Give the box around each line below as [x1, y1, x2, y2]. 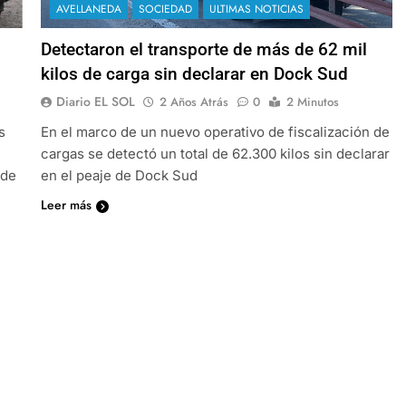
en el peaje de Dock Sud [40, 166, 198, 184]
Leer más [40, 195, 92, 214]
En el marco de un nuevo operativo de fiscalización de [40, 122, 390, 140]
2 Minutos [285, 92, 339, 111]
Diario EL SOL [55, 92, 135, 111]
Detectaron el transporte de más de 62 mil [40, 38, 367, 60]
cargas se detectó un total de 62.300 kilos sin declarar [40, 144, 390, 162]
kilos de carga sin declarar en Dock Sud [40, 63, 348, 84]
